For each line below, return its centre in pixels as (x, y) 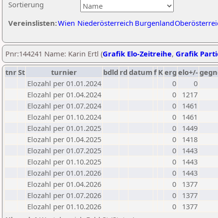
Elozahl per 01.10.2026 (64, 206)
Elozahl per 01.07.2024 (64, 106)
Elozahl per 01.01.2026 (64, 173)
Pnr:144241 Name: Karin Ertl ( (54, 54)
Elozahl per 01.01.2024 (64, 83)
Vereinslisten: (33, 23)
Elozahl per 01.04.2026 (64, 184)
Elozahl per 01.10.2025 (64, 162)
